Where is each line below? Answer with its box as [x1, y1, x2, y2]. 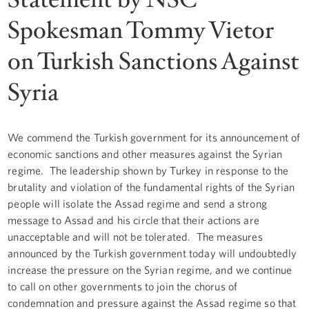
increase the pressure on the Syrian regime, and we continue [8, 263, 292, 276]
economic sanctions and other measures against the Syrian [8, 147, 283, 160]
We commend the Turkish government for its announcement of [8, 130, 301, 143]
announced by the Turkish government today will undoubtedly [8, 246, 297, 259]
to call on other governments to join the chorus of [8, 279, 238, 292]
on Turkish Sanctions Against [8, 45, 300, 78]
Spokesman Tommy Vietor [8, 14, 275, 47]
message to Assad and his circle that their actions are [8, 213, 259, 226]
